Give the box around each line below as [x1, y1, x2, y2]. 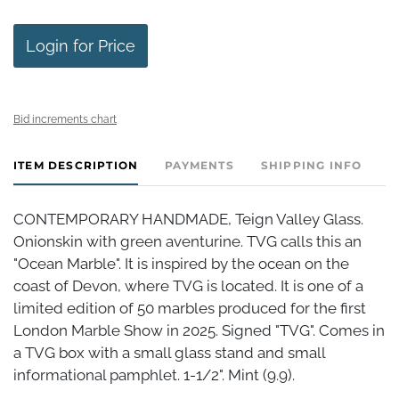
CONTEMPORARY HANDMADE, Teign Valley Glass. [13, 209, 363, 228]
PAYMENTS [165, 158, 234, 172]
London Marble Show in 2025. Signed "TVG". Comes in [13, 321, 385, 339]
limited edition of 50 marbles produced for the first [13, 298, 366, 317]
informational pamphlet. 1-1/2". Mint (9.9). [13, 365, 295, 384]
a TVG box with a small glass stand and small [13, 343, 325, 362]
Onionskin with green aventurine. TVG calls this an [13, 232, 362, 250]
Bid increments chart [13, 112, 117, 126]
